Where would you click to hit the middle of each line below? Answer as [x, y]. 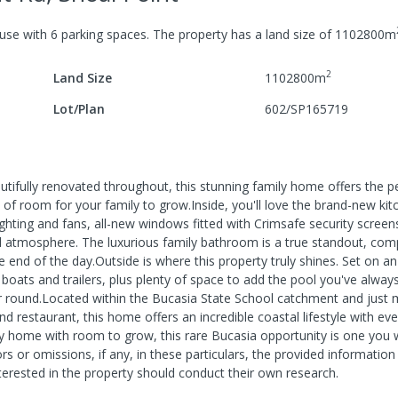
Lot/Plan [80, 108]
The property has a [206, 34]
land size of [298, 34]
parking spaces [102, 34]
